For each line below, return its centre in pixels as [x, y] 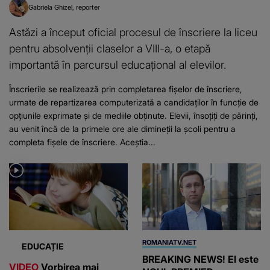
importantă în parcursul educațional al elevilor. [118, 65]
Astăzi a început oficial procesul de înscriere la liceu [133, 32]
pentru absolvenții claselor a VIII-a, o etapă [110, 49]
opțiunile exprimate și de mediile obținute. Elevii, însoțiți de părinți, [133, 116]
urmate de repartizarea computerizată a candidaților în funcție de [134, 102]
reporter [88, 8]
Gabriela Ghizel [50, 8]
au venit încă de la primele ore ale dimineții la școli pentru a [122, 129]
